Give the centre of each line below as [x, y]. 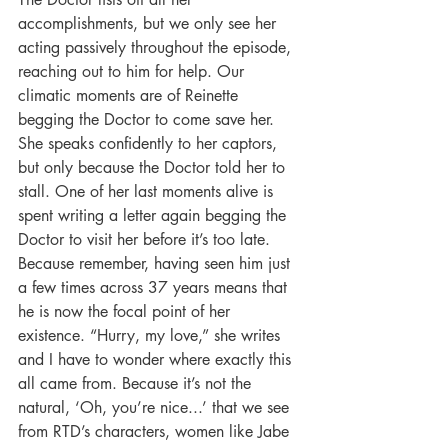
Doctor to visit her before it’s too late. [146, 240]
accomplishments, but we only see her [149, 24]
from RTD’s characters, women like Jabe [156, 432]
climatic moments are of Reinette [130, 96]
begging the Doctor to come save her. [148, 120]
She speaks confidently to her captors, [150, 144]
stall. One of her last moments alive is [148, 192]
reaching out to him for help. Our [133, 72]
